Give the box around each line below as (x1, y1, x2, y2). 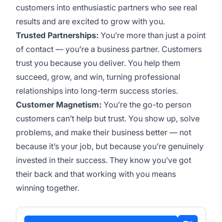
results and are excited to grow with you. (16, 16, 165, 26)
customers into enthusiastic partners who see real (16, 2, 197, 12)
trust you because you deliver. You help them (16, 58, 180, 68)
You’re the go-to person (102, 100, 191, 110)
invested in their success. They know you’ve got (16, 155, 191, 165)
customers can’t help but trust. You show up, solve (16, 113, 200, 123)
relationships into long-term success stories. (16, 86, 178, 96)
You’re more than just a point (99, 30, 206, 40)
